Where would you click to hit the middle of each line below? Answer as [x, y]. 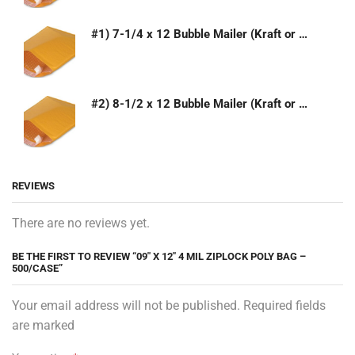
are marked [43, 326]
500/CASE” [37, 269]
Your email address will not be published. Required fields [169, 306]
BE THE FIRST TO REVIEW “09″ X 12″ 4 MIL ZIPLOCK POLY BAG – [159, 257]
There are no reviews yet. [81, 223]
